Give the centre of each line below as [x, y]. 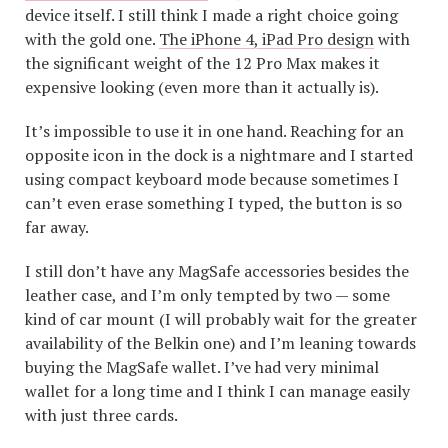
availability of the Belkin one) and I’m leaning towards [220, 342]
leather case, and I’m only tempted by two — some [207, 294]
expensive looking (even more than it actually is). [202, 86]
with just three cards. [101, 414]
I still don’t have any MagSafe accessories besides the [217, 270]
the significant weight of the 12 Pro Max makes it [202, 62]
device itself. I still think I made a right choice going [211, 14]
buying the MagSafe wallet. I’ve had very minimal [202, 366]
